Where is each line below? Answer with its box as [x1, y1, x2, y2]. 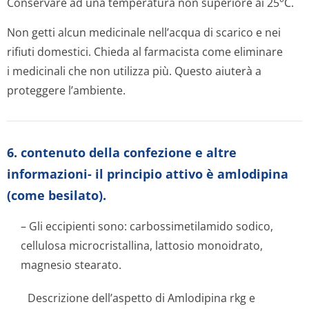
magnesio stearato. [21, 257, 121, 272]
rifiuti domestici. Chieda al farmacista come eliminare [7, 44, 283, 59]
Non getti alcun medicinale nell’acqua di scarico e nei [7, 25, 281, 40]
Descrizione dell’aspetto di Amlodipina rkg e [28, 290, 255, 306]
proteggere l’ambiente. [7, 83, 126, 98]
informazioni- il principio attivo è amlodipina [7, 166, 288, 182]
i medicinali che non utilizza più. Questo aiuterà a [7, 63, 261, 79]
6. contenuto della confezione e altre [7, 144, 237, 161]
